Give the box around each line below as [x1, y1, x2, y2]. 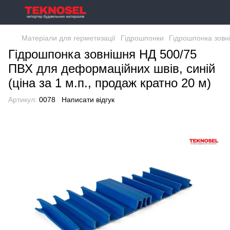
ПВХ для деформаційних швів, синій [8, 62, 215, 75]
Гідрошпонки [121, 34, 164, 42]
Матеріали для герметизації [22, 34, 116, 42]
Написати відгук [62, 95, 114, 104]
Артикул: [8, 95, 37, 104]
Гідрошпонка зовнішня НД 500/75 [8, 47, 197, 61]
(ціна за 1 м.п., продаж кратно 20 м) [8, 76, 211, 90]
